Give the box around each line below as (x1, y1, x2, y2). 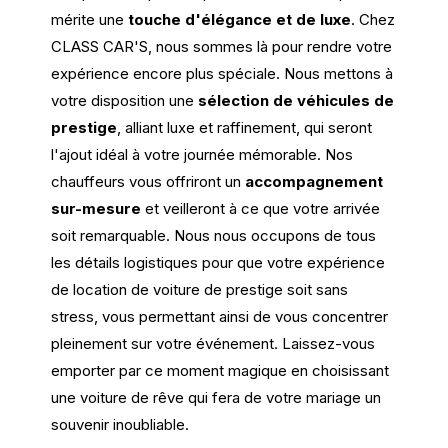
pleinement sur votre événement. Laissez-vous (51, 334, 376, 354)
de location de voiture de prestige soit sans (51, 280, 349, 300)
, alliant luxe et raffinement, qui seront (117, 118, 373, 138)
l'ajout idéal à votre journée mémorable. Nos (51, 145, 354, 165)
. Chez (351, 10, 396, 30)
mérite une (51, 10, 129, 30)
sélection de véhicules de (194, 91, 395, 111)
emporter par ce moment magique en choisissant (51, 361, 390, 381)
